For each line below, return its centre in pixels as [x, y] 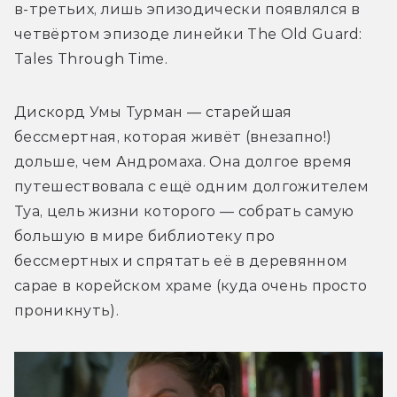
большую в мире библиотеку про [145, 236]
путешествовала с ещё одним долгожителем [192, 186]
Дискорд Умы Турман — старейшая [153, 112]
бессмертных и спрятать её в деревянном [181, 261]
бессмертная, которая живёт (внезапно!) [173, 136]
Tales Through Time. [93, 58]
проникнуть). [69, 310]
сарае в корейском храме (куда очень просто [191, 285]
